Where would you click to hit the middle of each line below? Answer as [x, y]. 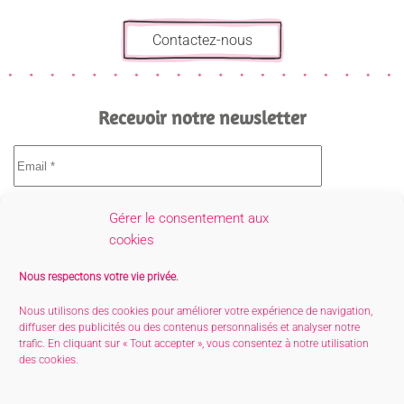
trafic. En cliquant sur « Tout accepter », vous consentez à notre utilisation [194, 344]
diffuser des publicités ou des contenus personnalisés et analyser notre [189, 327]
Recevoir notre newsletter [202, 117]
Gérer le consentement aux [189, 218]
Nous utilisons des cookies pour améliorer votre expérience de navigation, [196, 311]
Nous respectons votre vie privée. [99, 277]
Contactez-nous [202, 40]
